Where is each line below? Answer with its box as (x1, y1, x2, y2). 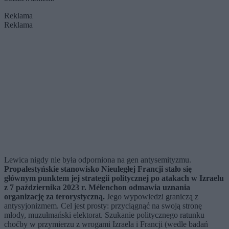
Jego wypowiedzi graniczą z (107, 192, 198, 201)
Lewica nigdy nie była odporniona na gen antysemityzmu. (4, 155, 191, 165)
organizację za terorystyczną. (4, 192, 107, 201)
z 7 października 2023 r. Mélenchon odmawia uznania (4, 183, 190, 192)
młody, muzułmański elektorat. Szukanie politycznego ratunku (4, 211, 204, 220)
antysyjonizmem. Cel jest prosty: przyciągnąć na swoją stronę (4, 201, 202, 211)
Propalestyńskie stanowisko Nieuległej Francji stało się (4, 165, 192, 174)
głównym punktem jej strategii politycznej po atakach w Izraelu (4, 174, 224, 183)
